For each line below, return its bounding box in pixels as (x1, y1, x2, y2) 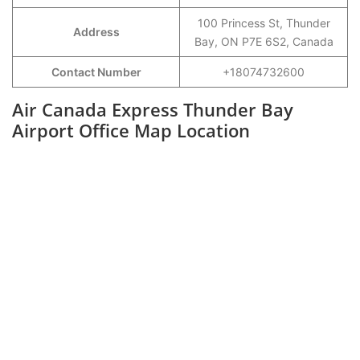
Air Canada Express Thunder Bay (12, 97, 293, 121)
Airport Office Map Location (12, 118, 250, 142)
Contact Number (51, 65, 141, 79)
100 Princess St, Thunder (197, 16, 330, 30)
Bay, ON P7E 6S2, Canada (194, 35, 333, 48)
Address (72, 25, 120, 39)
